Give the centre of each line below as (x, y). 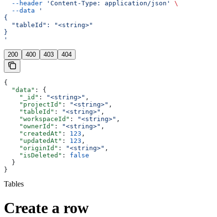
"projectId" (33, 105)
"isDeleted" (33, 155)
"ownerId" (29, 126)
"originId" (31, 148)
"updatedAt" (33, 141)
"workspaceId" (37, 119)
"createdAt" (33, 134)
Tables (14, 184)
